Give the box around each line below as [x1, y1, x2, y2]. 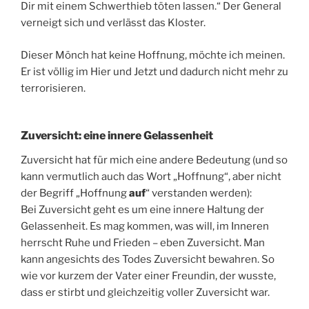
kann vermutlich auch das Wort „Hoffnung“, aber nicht [21, 170, 281, 183]
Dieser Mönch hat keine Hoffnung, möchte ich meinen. [21, 48, 285, 61]
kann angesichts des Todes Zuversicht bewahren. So [21, 253, 275, 266]
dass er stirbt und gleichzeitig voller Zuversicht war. [21, 286, 270, 299]
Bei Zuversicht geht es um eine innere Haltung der [21, 203, 264, 217]
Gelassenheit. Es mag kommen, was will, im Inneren [21, 220, 269, 233]
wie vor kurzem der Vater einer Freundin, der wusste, [21, 270, 276, 283]
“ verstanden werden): [146, 187, 252, 200]
